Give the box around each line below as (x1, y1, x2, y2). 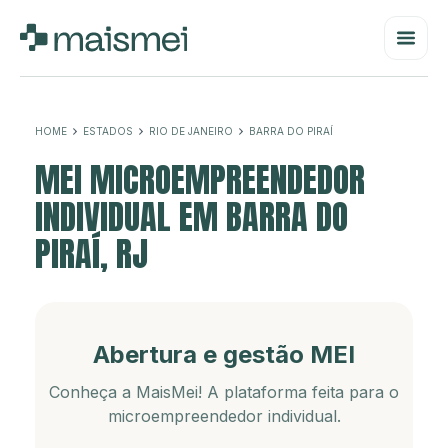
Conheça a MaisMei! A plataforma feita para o (49, 382, 399, 402)
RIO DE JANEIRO (149, 125, 233, 137)
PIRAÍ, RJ (35, 228, 148, 279)
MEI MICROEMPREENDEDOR (35, 154, 365, 205)
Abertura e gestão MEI (93, 340, 355, 369)
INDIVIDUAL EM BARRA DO (35, 191, 348, 242)
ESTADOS (83, 125, 133, 137)
